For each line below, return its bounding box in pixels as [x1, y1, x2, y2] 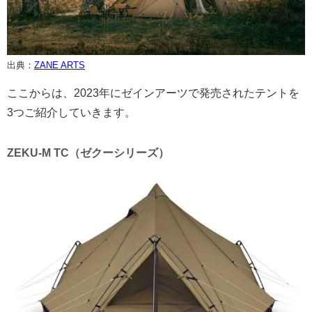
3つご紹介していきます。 [7, 106, 136, 118]
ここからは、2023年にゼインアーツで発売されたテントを [7, 86, 299, 99]
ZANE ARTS [34, 59, 85, 70]
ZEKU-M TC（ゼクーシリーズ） [7, 146, 169, 159]
